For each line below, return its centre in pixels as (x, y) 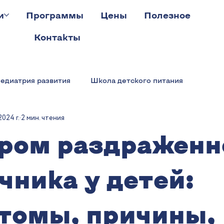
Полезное (167, 15)
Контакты (57, 37)
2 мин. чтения (42, 118)
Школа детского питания (136, 80)
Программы (55, 15)
